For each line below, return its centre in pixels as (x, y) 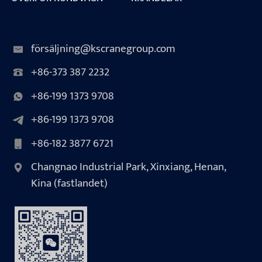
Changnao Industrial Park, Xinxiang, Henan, (128, 167)
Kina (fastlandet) (69, 184)
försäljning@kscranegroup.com (103, 49)
